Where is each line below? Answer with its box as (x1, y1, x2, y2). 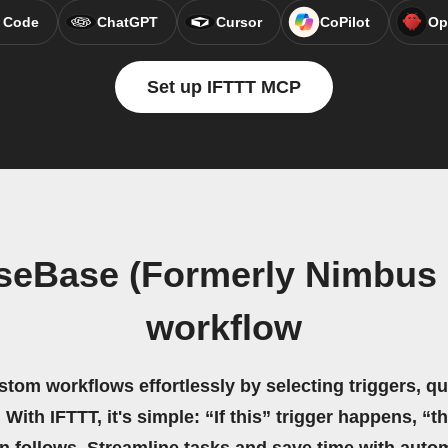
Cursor (215, 14, 262, 31)
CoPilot (319, 14, 370, 31)
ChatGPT (96, 14, 158, 31)
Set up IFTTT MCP (147, 77, 301, 98)
